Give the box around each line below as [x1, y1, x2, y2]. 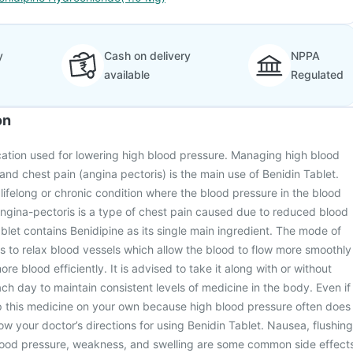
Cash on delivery [103, 49, 191, 62]
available [103, 68, 150, 81]
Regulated [291, 68, 344, 81]
